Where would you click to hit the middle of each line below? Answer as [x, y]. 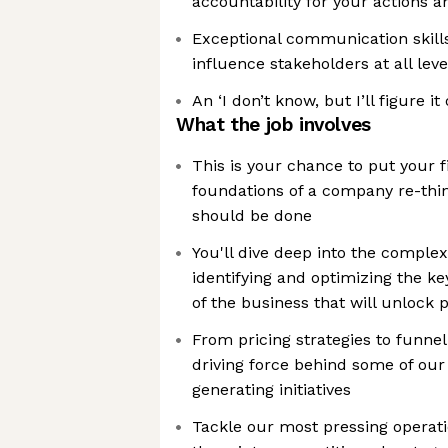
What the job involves [273, 124]
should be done [252, 215]
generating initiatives [271, 389]
